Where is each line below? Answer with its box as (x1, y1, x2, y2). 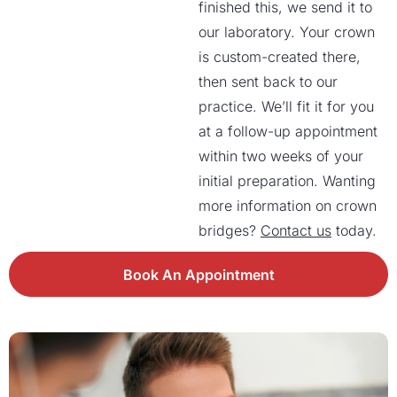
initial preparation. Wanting (198, 172, 376, 190)
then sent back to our (198, 73, 338, 90)
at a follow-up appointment (198, 122, 378, 140)
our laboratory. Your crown (198, 23, 375, 41)
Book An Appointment (122, 265, 275, 284)
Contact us (261, 222, 331, 239)
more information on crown (198, 197, 377, 214)
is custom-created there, (198, 48, 361, 66)
